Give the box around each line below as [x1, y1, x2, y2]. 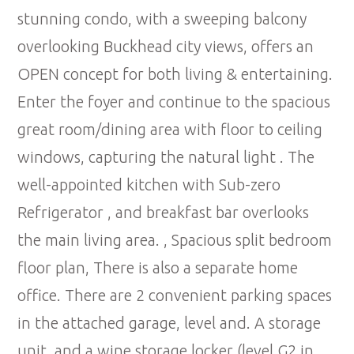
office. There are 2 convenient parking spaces [17, 286, 333, 305]
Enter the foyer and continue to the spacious [17, 92, 331, 111]
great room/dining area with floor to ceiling [17, 120, 323, 139]
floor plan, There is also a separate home [17, 258, 299, 277]
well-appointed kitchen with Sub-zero [17, 175, 281, 194]
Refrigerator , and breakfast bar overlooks [17, 203, 310, 222]
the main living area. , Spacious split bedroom [17, 231, 333, 250]
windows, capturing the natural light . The [17, 148, 315, 167]
